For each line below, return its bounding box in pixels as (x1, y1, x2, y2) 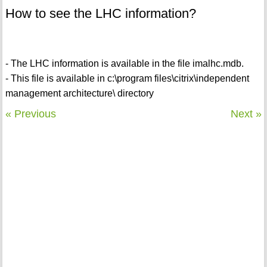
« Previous (5, 108, 56, 120)
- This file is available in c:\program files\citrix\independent (5, 73, 249, 84)
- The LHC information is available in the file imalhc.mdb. (5, 58, 244, 69)
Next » (231, 108, 262, 120)
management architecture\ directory (5, 88, 154, 99)
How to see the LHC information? (5, 6, 196, 21)
